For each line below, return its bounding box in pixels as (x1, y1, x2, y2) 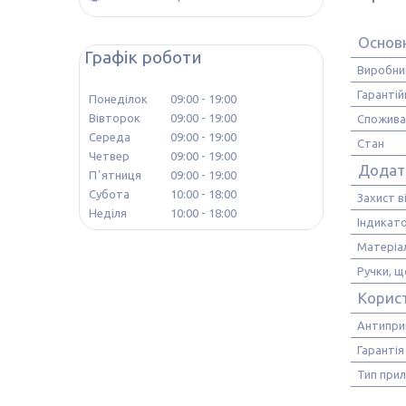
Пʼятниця (89, 169, 141, 181)
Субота (89, 188, 130, 200)
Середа (89, 130, 130, 143)
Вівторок (89, 111, 140, 124)
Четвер (89, 150, 130, 162)
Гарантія (357, 343, 404, 356)
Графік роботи (84, 47, 202, 67)
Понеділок (89, 92, 148, 105)
